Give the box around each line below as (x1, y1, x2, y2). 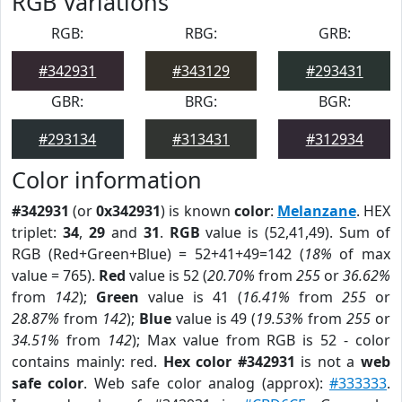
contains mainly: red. (12, 352, 163, 371)
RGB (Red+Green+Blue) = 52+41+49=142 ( (12, 244, 304, 264)
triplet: (12, 223, 63, 242)
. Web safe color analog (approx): (83, 373, 330, 393)
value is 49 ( (170, 309, 257, 328)
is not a (294, 352, 362, 371)
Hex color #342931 (162, 352, 295, 371)
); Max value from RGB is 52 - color (131, 330, 391, 350)
